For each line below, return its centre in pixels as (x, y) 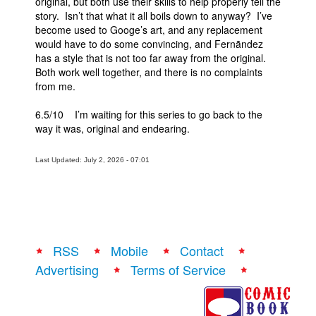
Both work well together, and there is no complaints (149, 72)
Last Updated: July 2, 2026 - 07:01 (92, 160)
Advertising (67, 269)
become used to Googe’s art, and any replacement (149, 30)
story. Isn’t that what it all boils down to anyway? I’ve (154, 16)
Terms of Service (178, 269)
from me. (55, 86)
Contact (202, 250)
